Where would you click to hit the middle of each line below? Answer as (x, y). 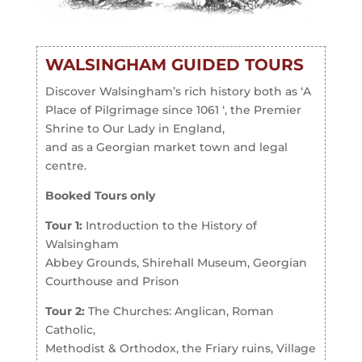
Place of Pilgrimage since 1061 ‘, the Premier (173, 110)
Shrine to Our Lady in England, (135, 129)
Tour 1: (63, 226)
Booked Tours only (100, 196)
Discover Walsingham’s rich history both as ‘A (178, 92)
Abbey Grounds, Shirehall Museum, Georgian (176, 263)
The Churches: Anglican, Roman (179, 311)
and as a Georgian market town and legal (166, 147)
